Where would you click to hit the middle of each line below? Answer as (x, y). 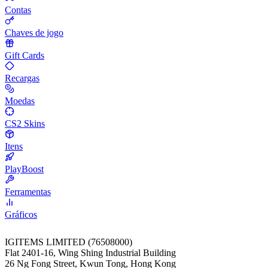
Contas (18, 10)
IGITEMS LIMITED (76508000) (68, 242)
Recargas (22, 78)
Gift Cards (25, 56)
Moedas (20, 101)
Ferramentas (28, 192)
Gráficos (21, 215)
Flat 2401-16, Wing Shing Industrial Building (90, 253)
